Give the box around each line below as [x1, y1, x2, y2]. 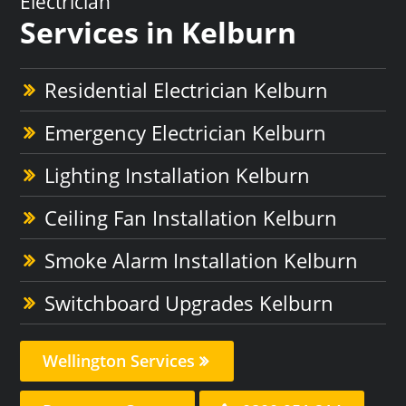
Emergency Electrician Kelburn [44, 119, 327, 147]
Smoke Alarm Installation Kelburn [44, 246, 359, 275]
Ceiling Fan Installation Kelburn [44, 204, 338, 232]
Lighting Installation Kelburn [44, 161, 311, 189]
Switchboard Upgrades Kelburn [44, 289, 334, 317]
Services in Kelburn [20, 13, 297, 53]
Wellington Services [43, 350, 200, 372]
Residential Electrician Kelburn [44, 76, 329, 104]
